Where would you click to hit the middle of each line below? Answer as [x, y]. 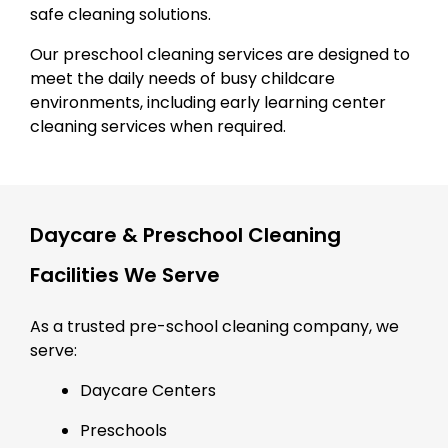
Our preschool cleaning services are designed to [220, 54]
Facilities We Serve [125, 274]
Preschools [123, 430]
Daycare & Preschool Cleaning [185, 234]
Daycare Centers [148, 390]
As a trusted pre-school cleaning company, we [214, 326]
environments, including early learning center [208, 102]
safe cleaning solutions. [120, 14]
